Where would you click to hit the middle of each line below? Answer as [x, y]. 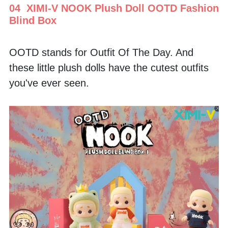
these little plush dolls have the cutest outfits [109, 67]
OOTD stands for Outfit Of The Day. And [101, 52]
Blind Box [33, 20]
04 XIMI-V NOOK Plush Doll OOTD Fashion [114, 8]
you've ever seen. [51, 83]
